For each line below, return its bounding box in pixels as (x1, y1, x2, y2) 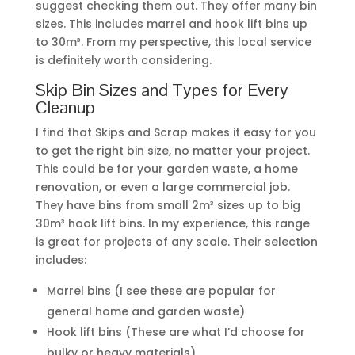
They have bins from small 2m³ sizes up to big (35, 197, 300, 214)
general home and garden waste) (46, 303, 245, 320)
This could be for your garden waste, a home (35, 161, 298, 177)
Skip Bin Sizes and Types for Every (35, 78, 288, 101)
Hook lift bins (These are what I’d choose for (46, 324, 305, 341)
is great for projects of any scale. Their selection (35, 234, 318, 250)
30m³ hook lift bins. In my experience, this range (35, 216, 310, 232)
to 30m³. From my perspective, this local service (35, 34, 311, 51)
